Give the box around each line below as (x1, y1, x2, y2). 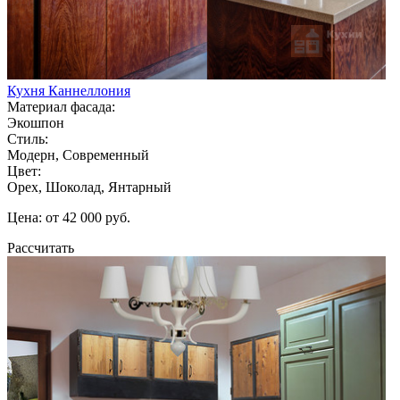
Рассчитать (7, 239, 74, 255)
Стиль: (7, 130, 48, 146)
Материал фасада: (7, 98, 115, 114)
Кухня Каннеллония (7, 82, 130, 98)
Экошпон (7, 114, 64, 130)
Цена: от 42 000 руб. (7, 209, 130, 225)
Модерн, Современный (7, 146, 149, 162)
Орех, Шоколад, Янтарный (7, 179, 171, 195)
